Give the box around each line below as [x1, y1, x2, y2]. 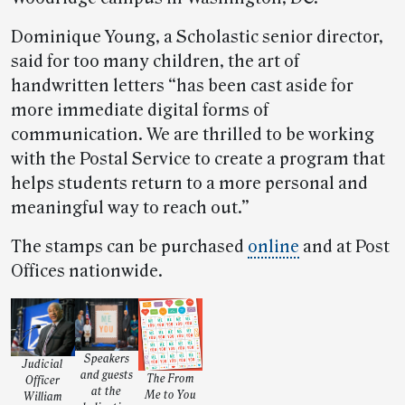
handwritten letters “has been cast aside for [11, 76, 353, 97]
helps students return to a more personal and [11, 174, 368, 194]
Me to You [145, 389, 197, 401]
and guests [80, 368, 133, 381]
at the [91, 384, 122, 398]
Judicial [23, 357, 63, 371]
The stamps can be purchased [11, 237, 248, 258]
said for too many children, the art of [11, 52, 299, 72]
